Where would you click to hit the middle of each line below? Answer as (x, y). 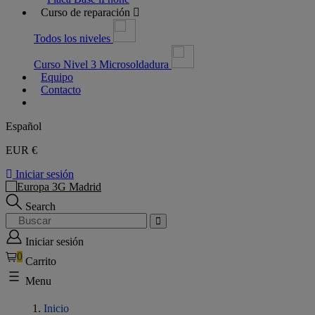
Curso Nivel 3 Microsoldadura (103, 64)
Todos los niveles (73, 38)
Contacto (61, 90)
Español (24, 126)
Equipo (57, 77)
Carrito (41, 261)
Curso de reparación (85, 12)
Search (40, 206)
